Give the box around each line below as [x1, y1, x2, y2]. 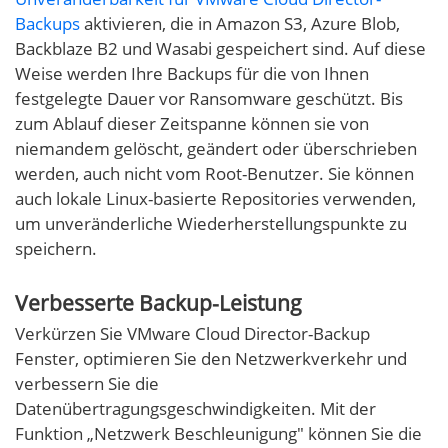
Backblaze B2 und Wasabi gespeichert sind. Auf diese [15, 37, 426, 61]
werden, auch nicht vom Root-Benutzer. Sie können [15, 162, 414, 186]
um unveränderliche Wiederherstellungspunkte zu [15, 212, 407, 236]
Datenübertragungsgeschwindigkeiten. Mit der [15, 397, 376, 421]
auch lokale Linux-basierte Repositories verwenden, [15, 187, 416, 211]
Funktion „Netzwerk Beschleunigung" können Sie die [15, 422, 422, 446]
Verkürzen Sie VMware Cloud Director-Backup [15, 322, 370, 346]
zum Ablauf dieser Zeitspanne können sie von [15, 112, 369, 136]
